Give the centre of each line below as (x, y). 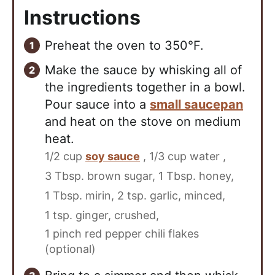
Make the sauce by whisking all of (143, 70)
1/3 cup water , (188, 156)
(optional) (70, 249)
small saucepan (196, 104)
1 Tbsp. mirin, (79, 195)
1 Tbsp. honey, (196, 176)
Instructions (84, 17)
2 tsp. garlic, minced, (171, 195)
